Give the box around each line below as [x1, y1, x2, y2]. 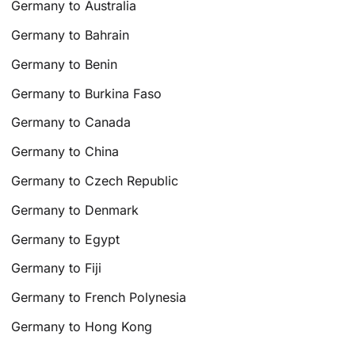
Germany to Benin [11, 55, 118, 72]
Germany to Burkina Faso [11, 85, 162, 101]
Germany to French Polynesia [11, 289, 187, 306]
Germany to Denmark [11, 201, 139, 218]
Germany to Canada [11, 114, 132, 131]
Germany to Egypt [11, 231, 120, 247]
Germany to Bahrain [11, 26, 130, 43]
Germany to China [11, 143, 120, 160]
